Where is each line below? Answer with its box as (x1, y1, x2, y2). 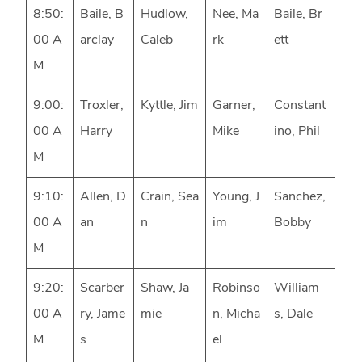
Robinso (213, 282, 261, 296)
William (274, 282, 320, 296)
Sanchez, (274, 191, 326, 204)
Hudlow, (141, 8, 189, 22)
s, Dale (274, 308, 314, 322)
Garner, (213, 99, 256, 113)
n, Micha (213, 308, 261, 322)
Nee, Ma (213, 8, 259, 22)
